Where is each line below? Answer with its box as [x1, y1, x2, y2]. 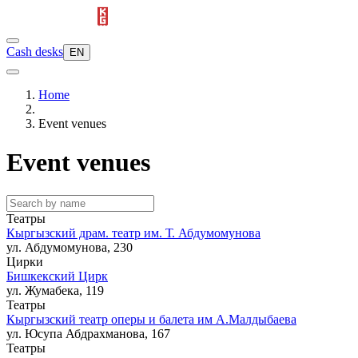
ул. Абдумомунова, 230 [6, 240, 133, 254]
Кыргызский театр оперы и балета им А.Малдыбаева [6, 312, 296, 326]
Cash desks [6, 45, 63, 58]
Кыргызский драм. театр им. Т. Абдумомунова [6, 225, 261, 240]
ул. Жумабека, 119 [6, 283, 104, 297]
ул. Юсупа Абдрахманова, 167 [6, 326, 170, 340]
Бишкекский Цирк [6, 268, 108, 283]
